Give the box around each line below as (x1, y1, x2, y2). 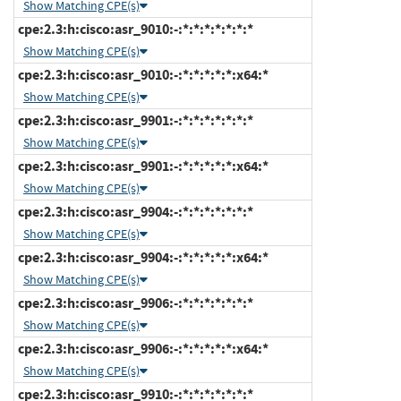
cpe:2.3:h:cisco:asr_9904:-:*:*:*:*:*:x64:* (15, 247, 269, 267)
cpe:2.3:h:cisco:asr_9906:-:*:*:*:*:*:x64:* (15, 338, 269, 358)
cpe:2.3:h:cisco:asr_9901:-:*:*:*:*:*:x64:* (15, 156, 269, 175)
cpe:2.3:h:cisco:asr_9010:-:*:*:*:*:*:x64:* (15, 64, 269, 84)
